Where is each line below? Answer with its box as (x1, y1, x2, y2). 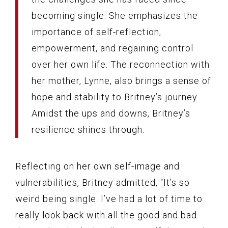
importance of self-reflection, (32, 26, 161, 37)
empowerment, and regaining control (32, 42, 193, 53)
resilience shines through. (32, 124, 145, 135)
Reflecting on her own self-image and (15, 160, 180, 172)
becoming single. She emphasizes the (32, 10, 198, 21)
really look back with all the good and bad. (15, 209, 199, 220)
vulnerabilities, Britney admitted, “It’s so (15, 177, 190, 188)
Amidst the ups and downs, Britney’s (32, 107, 190, 119)
